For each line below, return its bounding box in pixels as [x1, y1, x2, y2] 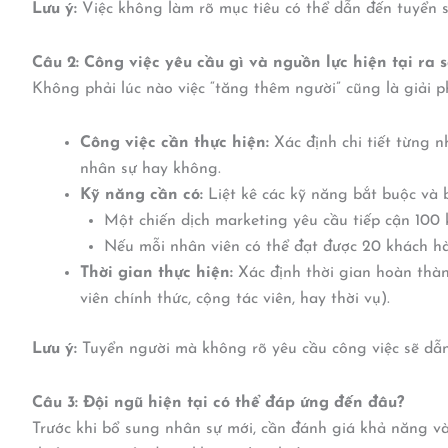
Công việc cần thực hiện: [80, 135, 269, 152]
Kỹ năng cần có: [80, 187, 203, 204]
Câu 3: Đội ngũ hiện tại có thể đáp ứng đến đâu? [32, 395, 404, 412]
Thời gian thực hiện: [80, 265, 233, 282]
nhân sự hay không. [80, 161, 221, 178]
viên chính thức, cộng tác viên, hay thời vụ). [80, 291, 390, 308]
